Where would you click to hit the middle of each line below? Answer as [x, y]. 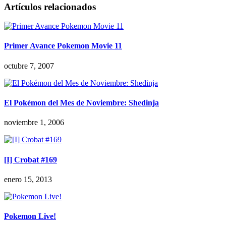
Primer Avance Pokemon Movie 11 [63, 46]
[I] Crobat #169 [31, 159]
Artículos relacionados [50, 7]
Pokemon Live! [30, 216]
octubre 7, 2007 [29, 66]
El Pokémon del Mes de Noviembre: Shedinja [81, 103]
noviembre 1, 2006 [34, 123]
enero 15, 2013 [28, 179]
